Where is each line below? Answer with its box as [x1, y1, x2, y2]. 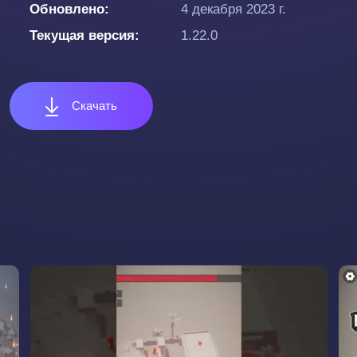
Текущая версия [29, 28, 135, 43]
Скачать [69, 99, 117, 112]
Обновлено [29, 2, 104, 17]
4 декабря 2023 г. [181, 2, 286, 17]
